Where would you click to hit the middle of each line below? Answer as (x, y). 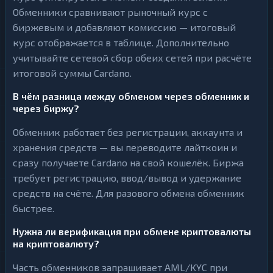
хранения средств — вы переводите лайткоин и (125, 147)
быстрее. (34, 208)
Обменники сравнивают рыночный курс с (110, 12)
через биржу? (46, 108)
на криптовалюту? (56, 243)
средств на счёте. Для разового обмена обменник (129, 193)
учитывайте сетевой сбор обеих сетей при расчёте (132, 58)
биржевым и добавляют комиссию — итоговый (124, 27)
